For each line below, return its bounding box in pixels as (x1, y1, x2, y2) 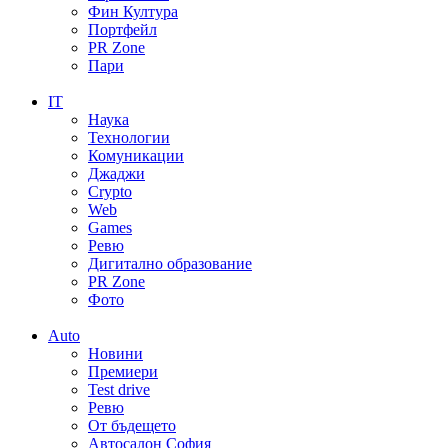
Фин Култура (88, 3, 178, 21)
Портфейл (88, 21, 157, 39)
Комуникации (88, 147, 184, 165)
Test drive (88, 381, 150, 399)
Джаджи (88, 165, 145, 183)
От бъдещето (88, 417, 176, 435)
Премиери (88, 363, 158, 381)
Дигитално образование (88, 255, 252, 273)
